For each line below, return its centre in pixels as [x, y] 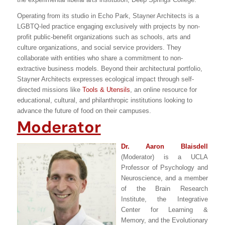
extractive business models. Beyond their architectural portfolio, [109, 68]
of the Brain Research [164, 189]
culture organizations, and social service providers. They [99, 47]
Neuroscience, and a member [164, 178]
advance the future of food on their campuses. [84, 110]
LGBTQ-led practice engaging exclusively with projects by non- [108, 26]
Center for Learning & [164, 210]
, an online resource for [163, 89]
